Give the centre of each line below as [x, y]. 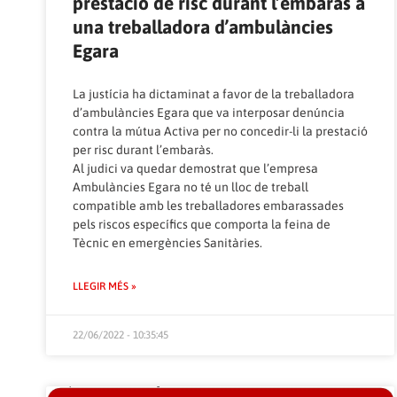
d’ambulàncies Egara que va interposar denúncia [209, 113]
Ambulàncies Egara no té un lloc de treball [191, 187]
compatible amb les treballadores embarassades [208, 206]
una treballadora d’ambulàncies [203, 27]
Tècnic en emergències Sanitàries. [167, 243]
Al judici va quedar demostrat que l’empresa [195, 169]
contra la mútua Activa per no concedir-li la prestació [220, 132]
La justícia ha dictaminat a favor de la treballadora [214, 94]
